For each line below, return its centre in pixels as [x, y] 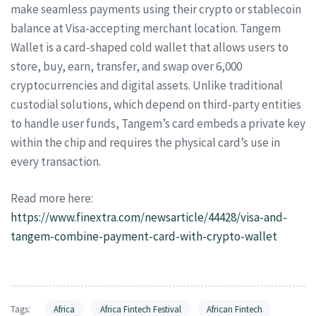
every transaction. [56, 161]
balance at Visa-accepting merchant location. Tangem [146, 28]
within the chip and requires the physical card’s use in [145, 142]
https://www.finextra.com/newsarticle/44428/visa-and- [149, 217]
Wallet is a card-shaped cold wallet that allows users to [150, 47]
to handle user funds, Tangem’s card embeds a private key [158, 123]
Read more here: [52, 198]
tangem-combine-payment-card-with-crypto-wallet [144, 236]
